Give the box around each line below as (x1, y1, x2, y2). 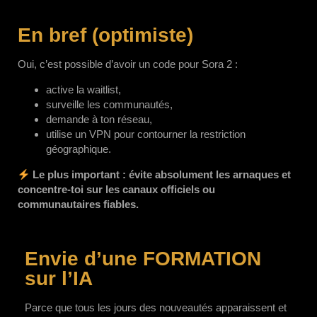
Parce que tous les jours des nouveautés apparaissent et (25, 301, 287, 313)
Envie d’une (25, 248, 143, 270)
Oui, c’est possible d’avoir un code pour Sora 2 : (18, 58, 238, 70)
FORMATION (143, 248, 261, 270)
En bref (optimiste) (18, 24, 193, 46)
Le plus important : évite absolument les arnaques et (33, 168, 292, 180)
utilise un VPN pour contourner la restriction (46, 128, 246, 140)
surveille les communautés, (46, 98, 173, 110)
